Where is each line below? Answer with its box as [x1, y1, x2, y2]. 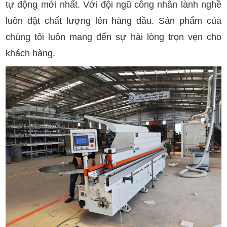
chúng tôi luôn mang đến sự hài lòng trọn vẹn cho [6, 32, 221, 43]
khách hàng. [6, 48, 56, 59]
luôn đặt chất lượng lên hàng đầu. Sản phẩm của [6, 16, 221, 26]
